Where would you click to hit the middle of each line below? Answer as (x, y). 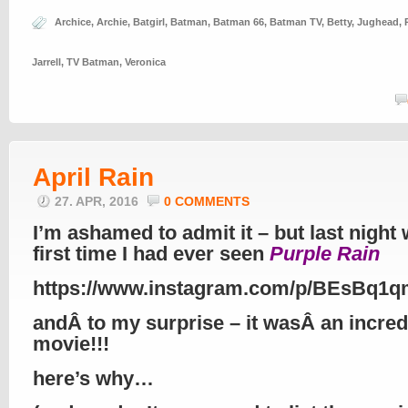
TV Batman (93, 62)
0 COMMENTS (207, 202)
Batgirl (149, 22)
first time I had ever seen (151, 254)
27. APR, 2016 (98, 202)
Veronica (145, 62)
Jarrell (46, 62)
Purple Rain (325, 254)
